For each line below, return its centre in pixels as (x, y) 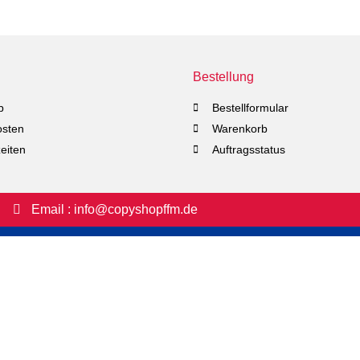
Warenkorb (240, 128)
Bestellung (223, 76)
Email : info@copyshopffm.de (114, 210)
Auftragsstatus (249, 149)
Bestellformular (250, 107)
